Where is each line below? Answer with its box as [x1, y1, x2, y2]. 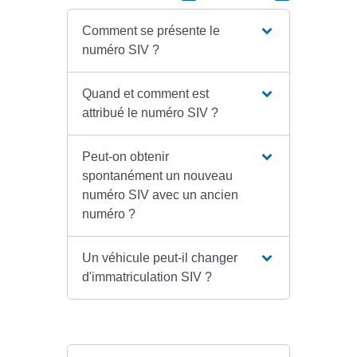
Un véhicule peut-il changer [81, 251, 237, 265]
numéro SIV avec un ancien [81, 188, 238, 202]
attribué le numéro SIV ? [81, 106, 218, 120]
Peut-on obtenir [81, 150, 169, 164]
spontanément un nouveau [81, 169, 233, 183]
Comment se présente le [81, 24, 220, 38]
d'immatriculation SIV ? [81, 270, 212, 284]
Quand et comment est [81, 87, 209, 101]
